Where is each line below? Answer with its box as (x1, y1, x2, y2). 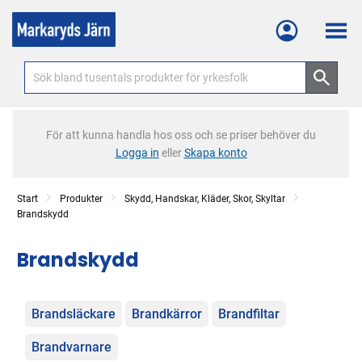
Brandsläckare (32, 306, 116, 322)
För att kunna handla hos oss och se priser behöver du (46, 128, 316, 141)
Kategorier (25, 298, 100, 317)
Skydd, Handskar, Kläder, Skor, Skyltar (124, 193, 285, 204)
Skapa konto (183, 146, 247, 159)
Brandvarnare (32, 339, 112, 355)
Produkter (60, 193, 103, 204)
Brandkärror (132, 306, 202, 322)
